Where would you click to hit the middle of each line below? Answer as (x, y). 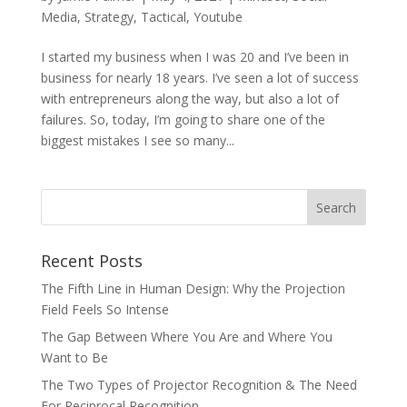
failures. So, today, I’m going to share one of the (183, 119)
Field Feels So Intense (104, 309)
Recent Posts (91, 261)
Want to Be (74, 357)
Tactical (163, 17)
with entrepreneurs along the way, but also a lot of (189, 99)
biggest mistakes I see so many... (137, 140)
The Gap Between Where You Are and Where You (186, 337)
